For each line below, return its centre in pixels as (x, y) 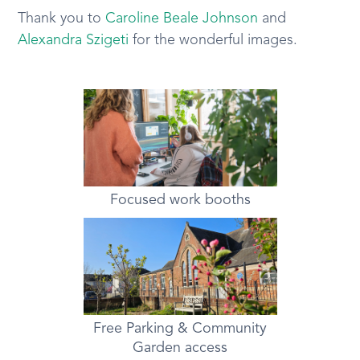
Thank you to (62, 18)
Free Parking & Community (180, 329)
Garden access (180, 348)
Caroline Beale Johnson (182, 18)
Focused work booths (180, 200)
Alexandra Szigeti (74, 40)
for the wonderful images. (213, 40)
